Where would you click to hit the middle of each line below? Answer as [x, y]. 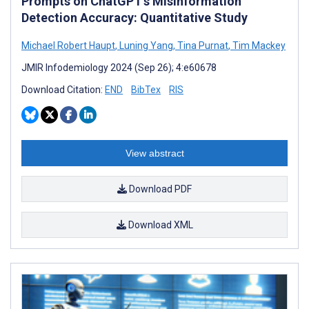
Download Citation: [63, 89]
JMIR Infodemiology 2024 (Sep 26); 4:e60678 [119, 67]
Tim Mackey [258, 45]
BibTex [146, 89]
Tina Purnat [202, 45]
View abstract [154, 153]
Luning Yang [145, 45]
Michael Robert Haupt [68, 45]
